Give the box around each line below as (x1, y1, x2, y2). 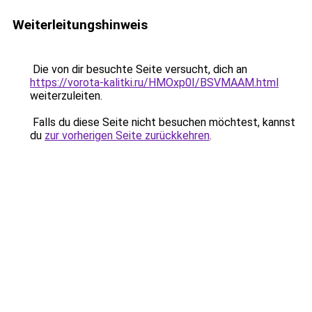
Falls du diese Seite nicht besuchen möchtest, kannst (30, 116, 295, 129)
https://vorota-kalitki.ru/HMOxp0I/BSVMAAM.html (30, 76, 279, 89)
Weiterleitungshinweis (13, 17, 148, 33)
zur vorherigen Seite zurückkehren (45, 129, 210, 142)
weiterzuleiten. (30, 89, 102, 102)
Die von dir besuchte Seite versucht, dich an (30, 63, 247, 76)
